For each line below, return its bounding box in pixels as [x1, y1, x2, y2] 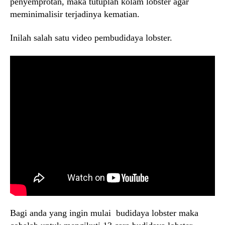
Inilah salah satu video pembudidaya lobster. [10, 33, 172, 43]
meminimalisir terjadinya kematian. [10, 9, 140, 19]
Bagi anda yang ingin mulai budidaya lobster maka [10, 208, 198, 218]
